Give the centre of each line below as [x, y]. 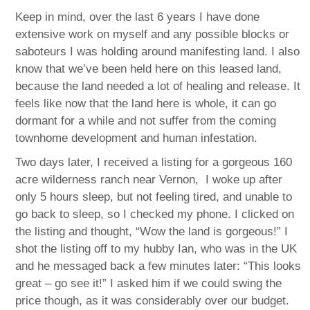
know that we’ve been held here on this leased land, [149, 69]
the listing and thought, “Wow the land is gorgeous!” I [152, 231]
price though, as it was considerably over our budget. [153, 300]
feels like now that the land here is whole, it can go [146, 103]
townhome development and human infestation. [137, 138]
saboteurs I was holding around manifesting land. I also [158, 51]
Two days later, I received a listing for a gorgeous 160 [154, 162]
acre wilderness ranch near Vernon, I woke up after [149, 179]
